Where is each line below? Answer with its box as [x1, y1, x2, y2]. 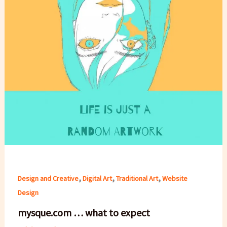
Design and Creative [17, 174, 79, 183]
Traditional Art [116, 174, 158, 183]
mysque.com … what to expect [17, 206, 150, 219]
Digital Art [82, 174, 112, 183]
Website [162, 174, 187, 183]
